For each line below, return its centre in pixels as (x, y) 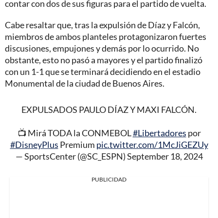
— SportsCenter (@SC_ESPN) (71, 156)
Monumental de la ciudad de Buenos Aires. (85, 83)
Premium (77, 144)
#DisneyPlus (34, 144)
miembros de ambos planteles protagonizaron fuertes (106, 36)
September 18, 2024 (165, 156)
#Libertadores (159, 133)
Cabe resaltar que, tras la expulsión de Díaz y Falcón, (102, 25)
